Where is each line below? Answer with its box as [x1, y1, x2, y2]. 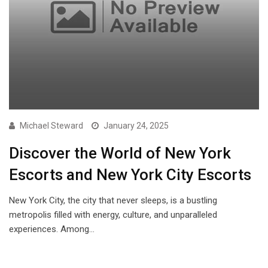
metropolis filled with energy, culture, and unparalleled [9, 209, 217, 220]
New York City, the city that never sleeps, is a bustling [9, 194, 217, 206]
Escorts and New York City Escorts [9, 165, 251, 184]
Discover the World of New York [9, 144, 231, 162]
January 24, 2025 [103, 120, 169, 130]
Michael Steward [20, 120, 83, 130]
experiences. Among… [9, 223, 95, 234]
